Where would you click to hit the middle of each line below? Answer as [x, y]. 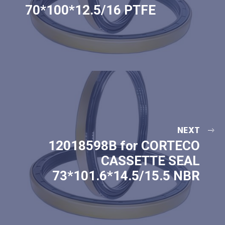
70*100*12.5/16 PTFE [90, 10]
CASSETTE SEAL [150, 161]
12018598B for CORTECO [124, 146]
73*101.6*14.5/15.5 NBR [126, 176]
